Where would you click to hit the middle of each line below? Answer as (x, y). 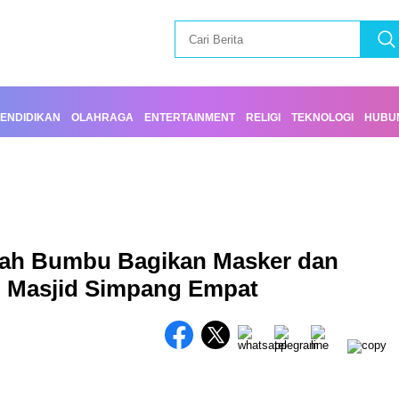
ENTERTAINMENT (190, 118)
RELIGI (263, 118)
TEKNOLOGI (322, 118)
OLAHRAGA (102, 118)
